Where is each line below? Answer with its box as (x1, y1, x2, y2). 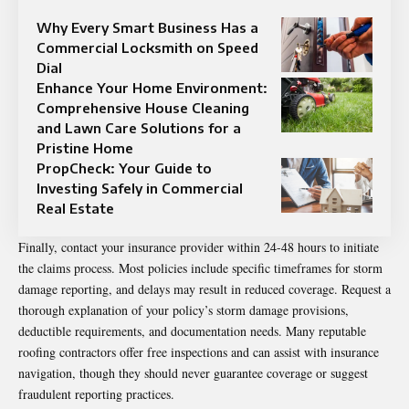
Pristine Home (37, 139, 133, 156)
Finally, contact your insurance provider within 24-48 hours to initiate (18, 237, 379, 256)
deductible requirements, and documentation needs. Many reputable (18, 321, 366, 340)
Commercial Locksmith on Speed (37, 38, 258, 56)
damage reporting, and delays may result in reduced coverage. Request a (18, 279, 391, 298)
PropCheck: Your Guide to (37, 159, 212, 176)
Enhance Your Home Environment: (37, 79, 267, 96)
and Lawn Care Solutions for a (37, 119, 241, 136)
